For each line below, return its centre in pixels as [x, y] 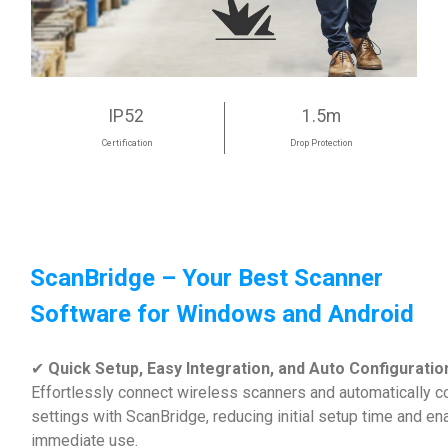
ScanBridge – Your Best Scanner [206, 278]
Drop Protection [321, 143]
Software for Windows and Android [222, 314]
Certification [127, 143]
